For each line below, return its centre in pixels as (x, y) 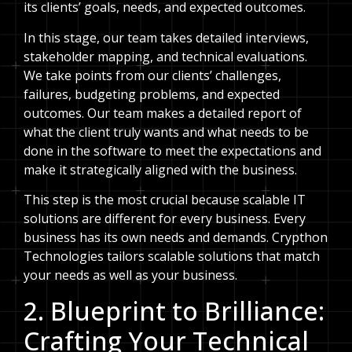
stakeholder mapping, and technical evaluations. (165, 56)
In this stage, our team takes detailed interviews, (166, 37)
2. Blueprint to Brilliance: (174, 310)
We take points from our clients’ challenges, (152, 75)
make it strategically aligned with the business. (160, 169)
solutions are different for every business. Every (165, 219)
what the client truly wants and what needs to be (166, 132)
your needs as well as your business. (130, 275)
